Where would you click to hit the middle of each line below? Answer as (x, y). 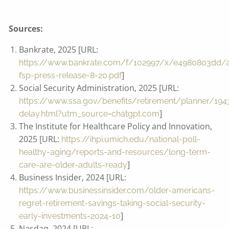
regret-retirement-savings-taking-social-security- (112, 203)
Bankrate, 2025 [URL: (59, 50)
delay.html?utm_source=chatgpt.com (89, 114)
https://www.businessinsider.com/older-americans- (117, 191)
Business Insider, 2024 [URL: (73, 178)
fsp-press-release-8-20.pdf (71, 76)
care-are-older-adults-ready (73, 165)
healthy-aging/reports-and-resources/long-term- (115, 152)
